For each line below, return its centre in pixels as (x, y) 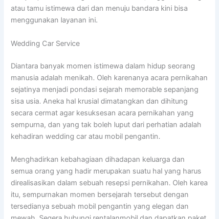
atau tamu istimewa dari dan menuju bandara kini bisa (99, 9)
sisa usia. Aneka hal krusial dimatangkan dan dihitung (99, 101)
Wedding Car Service (45, 43)
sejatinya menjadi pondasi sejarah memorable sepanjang (105, 89)
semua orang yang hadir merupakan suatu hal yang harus (106, 171)
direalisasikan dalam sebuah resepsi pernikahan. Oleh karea (109, 183)
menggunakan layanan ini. (55, 20)
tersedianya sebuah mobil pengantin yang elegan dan (100, 206)
